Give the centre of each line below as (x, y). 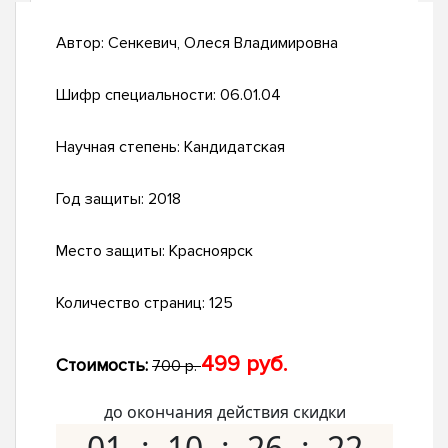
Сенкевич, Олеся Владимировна (223, 43)
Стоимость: (102, 365)
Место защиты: (112, 251)
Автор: (82, 43)
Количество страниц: (132, 303)
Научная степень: (120, 147)
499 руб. (244, 365)
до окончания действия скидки (224, 412)
